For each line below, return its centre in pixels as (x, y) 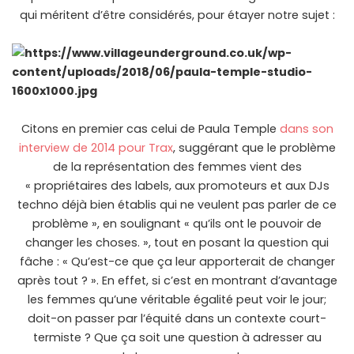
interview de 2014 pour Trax (96, 148)
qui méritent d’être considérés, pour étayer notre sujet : (177, 15)
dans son (306, 129)
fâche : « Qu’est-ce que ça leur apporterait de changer (177, 262)
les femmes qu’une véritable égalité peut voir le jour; (177, 300)
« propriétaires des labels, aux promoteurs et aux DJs (177, 186)
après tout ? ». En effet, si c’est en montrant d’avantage (177, 281)
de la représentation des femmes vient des (177, 167)
